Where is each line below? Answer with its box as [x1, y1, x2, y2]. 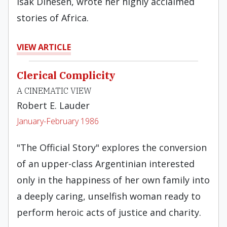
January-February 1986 [17, 116, 99, 127]
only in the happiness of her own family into [17, 174, 210, 186]
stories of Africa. [17, 12, 89, 24]
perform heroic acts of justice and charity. [17, 206, 201, 218]
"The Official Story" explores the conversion [17, 141, 207, 154]
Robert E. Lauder [17, 99, 90, 111]
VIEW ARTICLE [17, 42, 71, 53]
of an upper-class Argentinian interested [17, 158, 195, 170]
